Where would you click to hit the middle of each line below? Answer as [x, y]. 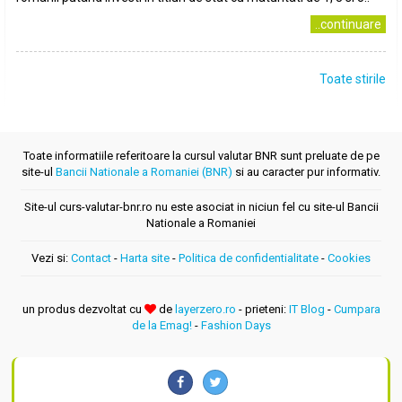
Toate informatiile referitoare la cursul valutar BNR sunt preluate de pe [201, 156]
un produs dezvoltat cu [83, 309]
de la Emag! [162, 325]
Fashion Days [236, 325]
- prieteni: [262, 309]
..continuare [348, 24]
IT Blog [306, 309]
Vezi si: [51, 258]
